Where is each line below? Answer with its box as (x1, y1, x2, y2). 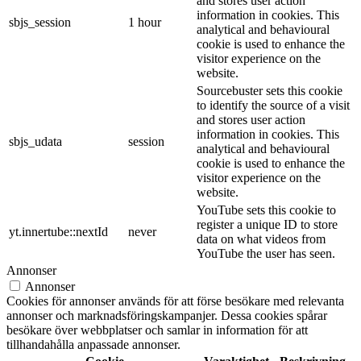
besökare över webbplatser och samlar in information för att (6, 323, 308, 338)
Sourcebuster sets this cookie (197, 84, 342, 98)
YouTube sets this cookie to (197, 203, 336, 218)
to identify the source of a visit (197, 98, 350, 113)
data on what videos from (197, 232, 326, 247)
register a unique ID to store (197, 218, 338, 232)
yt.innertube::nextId (9, 225, 108, 239)
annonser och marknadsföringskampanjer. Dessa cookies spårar (6, 309, 327, 323)
